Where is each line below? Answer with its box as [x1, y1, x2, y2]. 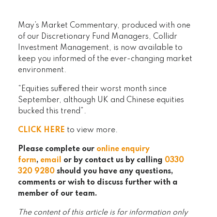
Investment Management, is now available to [18, 44, 183, 52]
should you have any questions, [55, 167, 173, 175]
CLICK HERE [18, 126, 65, 134]
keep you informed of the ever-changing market [18, 55, 193, 63]
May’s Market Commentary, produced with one [18, 21, 191, 30]
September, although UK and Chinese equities [18, 96, 185, 104]
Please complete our [18, 145, 97, 153]
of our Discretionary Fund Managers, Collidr [18, 32, 178, 41]
